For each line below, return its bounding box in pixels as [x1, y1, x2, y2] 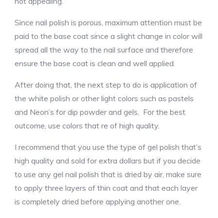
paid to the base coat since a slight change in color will [15, 31, 202, 41]
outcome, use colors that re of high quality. [15, 121, 160, 130]
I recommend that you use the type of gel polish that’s [15, 142, 201, 152]
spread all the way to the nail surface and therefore [15, 45, 193, 54]
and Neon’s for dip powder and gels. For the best [15, 107, 185, 117]
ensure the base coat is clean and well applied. [15, 58, 175, 68]
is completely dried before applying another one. [15, 197, 181, 206]
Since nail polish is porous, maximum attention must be [15, 18, 202, 27]
